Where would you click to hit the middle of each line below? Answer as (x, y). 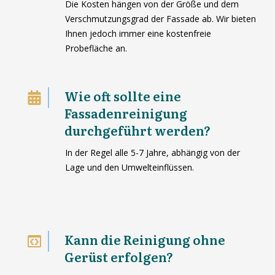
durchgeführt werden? (137, 130)
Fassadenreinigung (126, 113)
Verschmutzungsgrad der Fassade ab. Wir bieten (160, 19)
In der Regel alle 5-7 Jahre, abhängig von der (152, 153)
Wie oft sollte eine (122, 96)
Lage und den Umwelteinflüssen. (129, 168)
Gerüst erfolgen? (118, 257)
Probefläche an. (96, 48)
